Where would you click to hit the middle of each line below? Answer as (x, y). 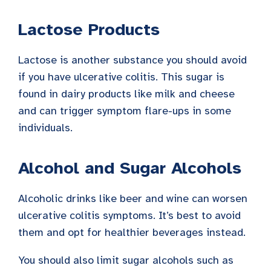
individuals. (45, 128)
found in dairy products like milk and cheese (126, 94)
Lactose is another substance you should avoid (132, 60)
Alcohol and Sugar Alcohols (130, 168)
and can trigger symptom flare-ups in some (125, 111)
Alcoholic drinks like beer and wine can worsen (133, 199)
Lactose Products (89, 30)
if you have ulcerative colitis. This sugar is (121, 77)
